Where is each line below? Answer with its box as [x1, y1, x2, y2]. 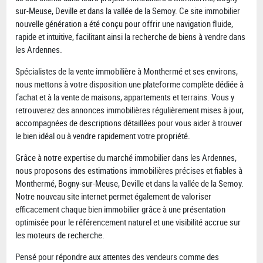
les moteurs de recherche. [15, 229, 105, 241]
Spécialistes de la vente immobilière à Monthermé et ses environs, [15, 65, 238, 77]
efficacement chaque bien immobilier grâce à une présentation [15, 203, 226, 215]
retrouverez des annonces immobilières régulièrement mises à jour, [15, 104, 244, 116]
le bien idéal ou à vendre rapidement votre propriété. [15, 130, 191, 142]
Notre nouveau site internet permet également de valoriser [15, 190, 212, 203]
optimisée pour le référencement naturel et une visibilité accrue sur [15, 216, 241, 228]
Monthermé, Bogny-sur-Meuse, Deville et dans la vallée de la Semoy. [15, 177, 244, 190]
